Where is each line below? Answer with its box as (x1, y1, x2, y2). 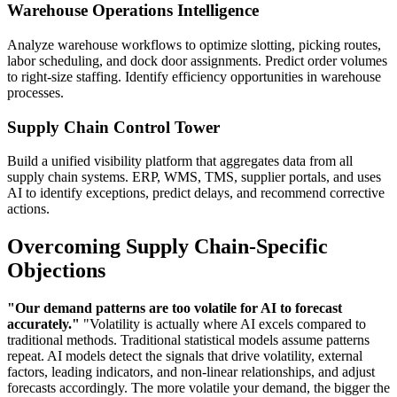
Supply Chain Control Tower (7, 117, 220, 136)
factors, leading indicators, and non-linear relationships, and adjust (7, 364, 375, 380)
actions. (7, 201, 50, 217)
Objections (7, 259, 105, 283)
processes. (7, 84, 64, 100)
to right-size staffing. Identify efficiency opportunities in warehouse (7, 68, 381, 84)
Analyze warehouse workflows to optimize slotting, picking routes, (7, 36, 381, 52)
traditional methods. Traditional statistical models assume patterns (7, 332, 370, 348)
